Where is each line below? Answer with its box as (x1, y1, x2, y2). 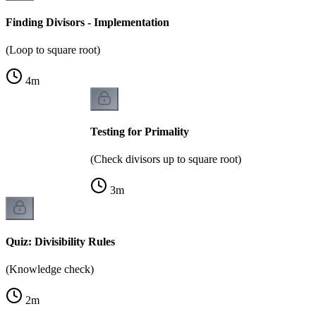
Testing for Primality (90, 126, 189, 138)
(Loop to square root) (6, 43, 100, 56)
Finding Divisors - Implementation (6, 16, 169, 28)
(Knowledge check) (6, 262, 94, 275)
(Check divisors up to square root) (90, 153, 241, 166)
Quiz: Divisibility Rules (6, 235, 115, 248)
